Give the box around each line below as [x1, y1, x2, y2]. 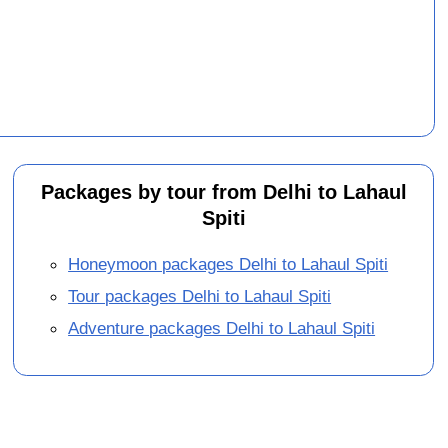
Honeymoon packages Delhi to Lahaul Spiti [68, 254, 389, 275]
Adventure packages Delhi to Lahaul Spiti [68, 318, 376, 339]
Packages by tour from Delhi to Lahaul [40, 180, 407, 203]
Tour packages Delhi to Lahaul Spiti [68, 286, 332, 307]
